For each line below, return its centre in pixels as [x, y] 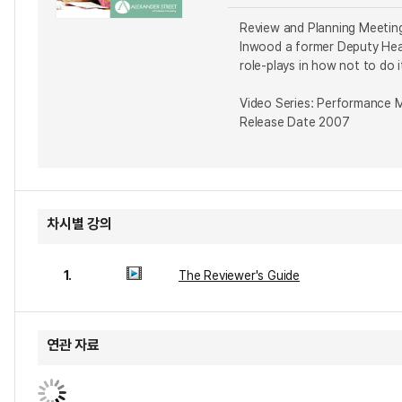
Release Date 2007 [295, 122]
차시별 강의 [79, 224]
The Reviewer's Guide [239, 275]
